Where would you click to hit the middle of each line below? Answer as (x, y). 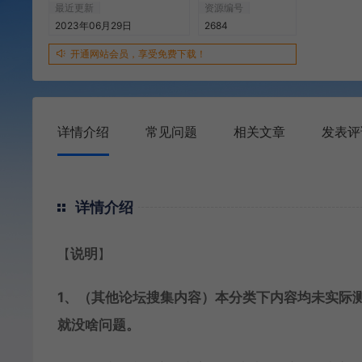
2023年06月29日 (93, 25)
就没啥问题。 (99, 325)
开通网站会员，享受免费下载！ (138, 54)
